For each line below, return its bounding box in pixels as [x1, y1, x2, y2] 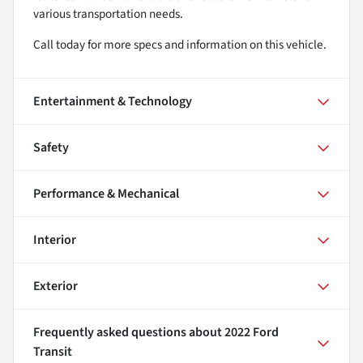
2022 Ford [224, 322, 279, 341]
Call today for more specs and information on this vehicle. [33, 35, 327, 53]
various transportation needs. [33, 4, 183, 23]
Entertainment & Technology [33, 92, 192, 110]
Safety [33, 138, 69, 156]
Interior [33, 230, 76, 249]
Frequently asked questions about [33, 322, 224, 341]
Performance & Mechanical [33, 184, 179, 203]
